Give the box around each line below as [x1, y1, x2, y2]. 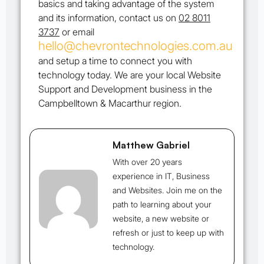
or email [60, 26, 94, 38]
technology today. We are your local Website [38, 69, 221, 81]
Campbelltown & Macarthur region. [38, 97, 181, 110]
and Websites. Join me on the [113, 185, 222, 196]
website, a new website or [113, 213, 209, 224]
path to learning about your [113, 199, 212, 210]
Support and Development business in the [38, 83, 212, 95]
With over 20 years [113, 157, 182, 167]
